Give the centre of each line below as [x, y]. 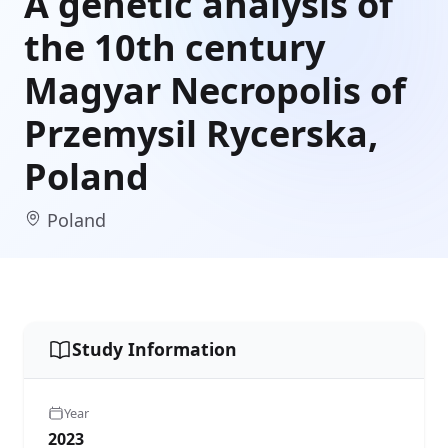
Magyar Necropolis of [215, 90]
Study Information [154, 349]
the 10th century [174, 47]
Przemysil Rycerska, [201, 133]
